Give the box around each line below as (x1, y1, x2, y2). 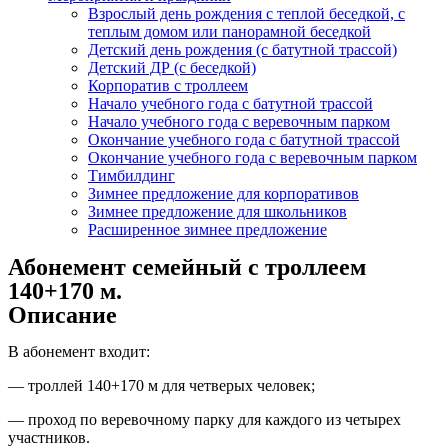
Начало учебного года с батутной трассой (88, 95, 373, 112)
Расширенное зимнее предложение (88, 221, 327, 238)
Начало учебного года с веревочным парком (88, 113, 390, 130)
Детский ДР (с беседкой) (88, 59, 256, 76)
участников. (8, 429, 90, 446)
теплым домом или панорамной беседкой (88, 23, 371, 40)
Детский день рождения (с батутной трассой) (88, 41, 397, 58)
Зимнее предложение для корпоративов (88, 185, 359, 202)
